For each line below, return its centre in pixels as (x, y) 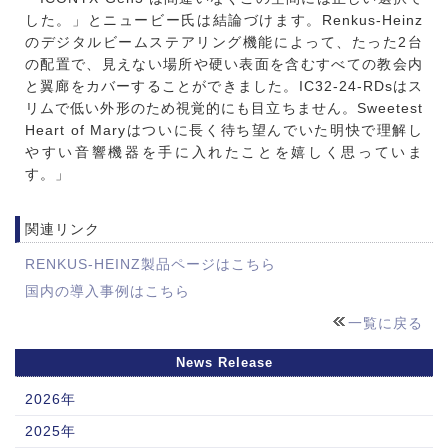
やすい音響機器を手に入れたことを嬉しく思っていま (224, 152)
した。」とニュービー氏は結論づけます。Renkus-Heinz (224, 20)
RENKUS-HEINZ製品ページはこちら (150, 264)
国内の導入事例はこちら (107, 291)
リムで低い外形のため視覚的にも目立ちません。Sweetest (224, 108)
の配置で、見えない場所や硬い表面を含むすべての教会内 (224, 64)
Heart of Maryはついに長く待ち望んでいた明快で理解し (224, 130)
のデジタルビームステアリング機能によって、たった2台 (224, 42)
